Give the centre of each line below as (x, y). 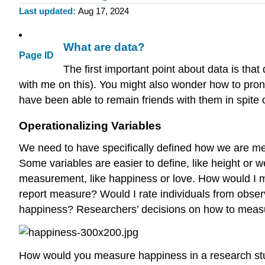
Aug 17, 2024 (103, 11)
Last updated (46, 11)
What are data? (104, 47)
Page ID (36, 56)
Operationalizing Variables (90, 126)
